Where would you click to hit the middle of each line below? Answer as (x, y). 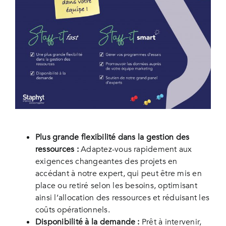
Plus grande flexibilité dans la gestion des (112, 137)
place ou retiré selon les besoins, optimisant (116, 186)
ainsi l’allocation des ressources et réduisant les (122, 198)
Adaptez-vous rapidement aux (135, 150)
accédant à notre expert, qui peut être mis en (118, 174)
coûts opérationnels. (72, 210)
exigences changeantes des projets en (106, 162)
